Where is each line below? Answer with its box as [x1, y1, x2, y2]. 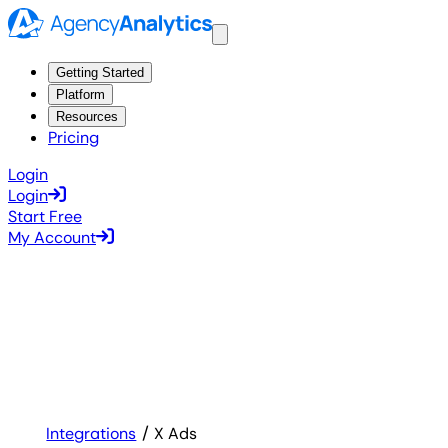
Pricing [48, 127, 99, 149]
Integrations [46, 423, 137, 445]
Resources [56, 109, 118, 125]
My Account [8, 227, 96, 249]
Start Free [8, 206, 82, 228]
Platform [56, 87, 105, 103]
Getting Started [56, 65, 144, 81]
